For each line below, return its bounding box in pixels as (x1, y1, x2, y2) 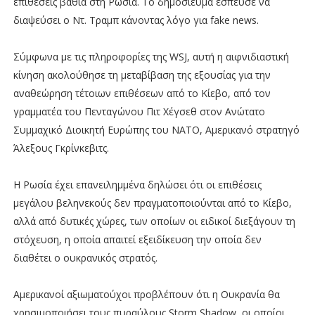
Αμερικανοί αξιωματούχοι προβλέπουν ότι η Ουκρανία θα (13, 287, 280, 301)
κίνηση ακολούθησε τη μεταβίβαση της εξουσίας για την (13, 67, 271, 82)
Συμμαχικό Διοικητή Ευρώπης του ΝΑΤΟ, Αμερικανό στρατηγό (13, 122, 300, 136)
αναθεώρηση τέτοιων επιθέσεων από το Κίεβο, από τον (13, 86, 271, 100)
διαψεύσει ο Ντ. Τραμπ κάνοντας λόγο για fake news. (13, 13, 259, 27)
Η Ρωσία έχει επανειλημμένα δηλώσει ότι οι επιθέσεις (13, 177, 262, 191)
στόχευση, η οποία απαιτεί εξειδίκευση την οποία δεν (13, 232, 262, 246)
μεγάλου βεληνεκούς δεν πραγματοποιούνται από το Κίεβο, (13, 195, 292, 210)
